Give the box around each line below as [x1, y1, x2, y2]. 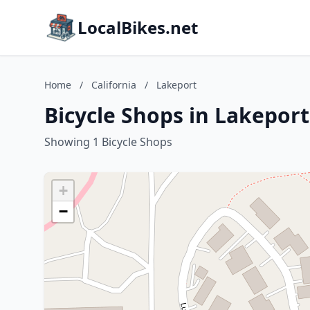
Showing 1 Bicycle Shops [44, 134, 172, 149]
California [91, 78, 136, 91]
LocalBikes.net [77, 16, 198, 39]
